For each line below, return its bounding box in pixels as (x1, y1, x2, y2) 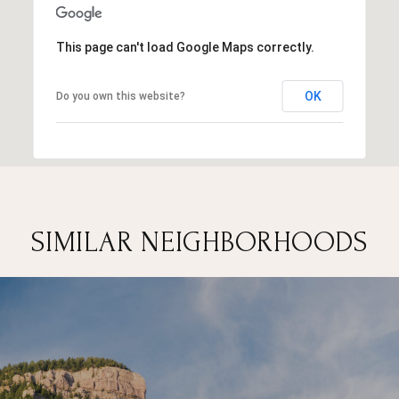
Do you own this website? (55, 89, 185, 102)
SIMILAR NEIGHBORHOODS (31, 226, 368, 258)
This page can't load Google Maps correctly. (55, 39, 314, 54)
